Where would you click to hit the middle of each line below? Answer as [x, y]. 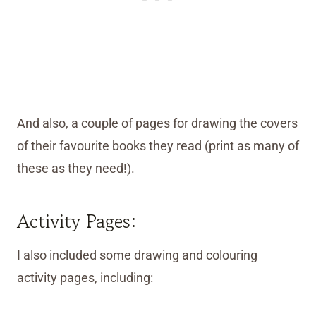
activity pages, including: [85, 278]
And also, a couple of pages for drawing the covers [157, 123]
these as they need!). [76, 169]
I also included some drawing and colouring [137, 255]
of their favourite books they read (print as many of [158, 146]
